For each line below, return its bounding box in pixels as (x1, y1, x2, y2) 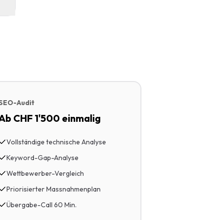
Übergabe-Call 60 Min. (6, 200, 77, 209)
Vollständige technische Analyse (6, 137, 106, 146)
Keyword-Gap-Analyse (6, 153, 79, 162)
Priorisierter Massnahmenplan (6, 185, 101, 193)
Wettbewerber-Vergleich (6, 169, 84, 178)
